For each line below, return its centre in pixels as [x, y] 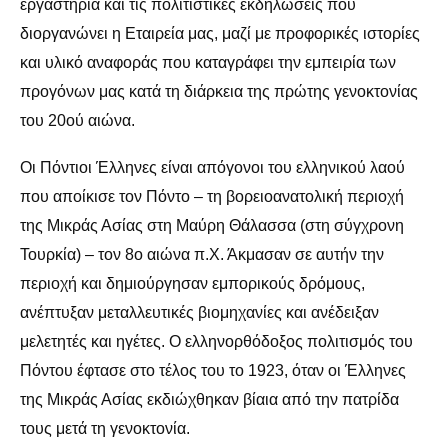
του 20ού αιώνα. [77, 120]
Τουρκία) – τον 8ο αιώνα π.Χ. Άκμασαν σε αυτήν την [202, 254]
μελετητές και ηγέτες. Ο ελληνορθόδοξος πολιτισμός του [216, 341]
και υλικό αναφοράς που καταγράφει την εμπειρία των [208, 62]
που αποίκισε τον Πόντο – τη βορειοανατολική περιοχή [212, 196]
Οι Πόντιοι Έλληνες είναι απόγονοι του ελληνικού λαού [212, 167]
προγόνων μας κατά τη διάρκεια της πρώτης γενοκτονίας [219, 91]
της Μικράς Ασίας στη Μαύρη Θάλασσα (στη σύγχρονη [212, 225]
